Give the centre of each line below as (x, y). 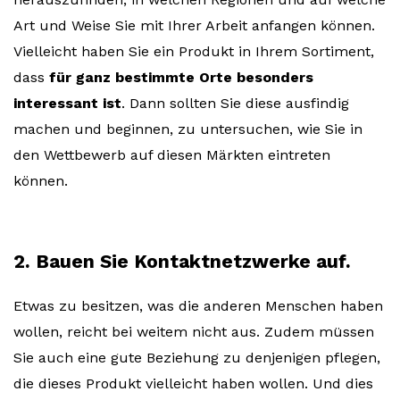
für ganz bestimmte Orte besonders (181, 78)
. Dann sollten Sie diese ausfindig (235, 104)
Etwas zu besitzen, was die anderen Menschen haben (198, 306)
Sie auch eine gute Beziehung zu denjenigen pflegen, (197, 358)
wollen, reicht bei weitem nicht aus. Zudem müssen (194, 332)
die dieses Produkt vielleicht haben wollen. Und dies (193, 384)
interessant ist (67, 104)
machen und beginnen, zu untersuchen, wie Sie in (188, 129)
